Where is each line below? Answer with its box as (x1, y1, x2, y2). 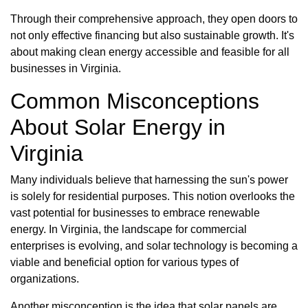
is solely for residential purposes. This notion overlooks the (10, 190, 295, 203)
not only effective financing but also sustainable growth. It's (10, 30, 294, 42)
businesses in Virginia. (10, 63, 121, 75)
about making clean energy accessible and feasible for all (10, 46, 289, 58)
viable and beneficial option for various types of (10, 256, 239, 269)
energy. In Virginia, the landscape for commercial (10, 223, 247, 236)
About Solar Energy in (10, 115, 225, 140)
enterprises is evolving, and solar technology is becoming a (10, 240, 298, 252)
